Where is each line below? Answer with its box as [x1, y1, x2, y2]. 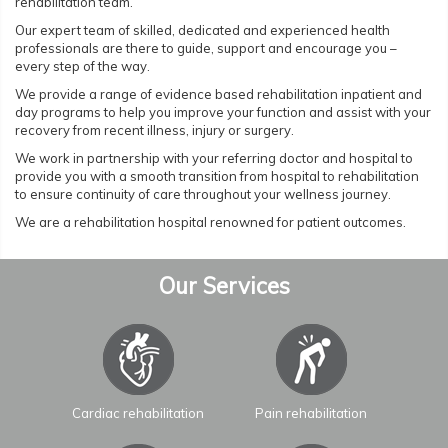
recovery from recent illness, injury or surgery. [15, 122, 294, 139]
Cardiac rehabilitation [71, 405, 204, 422]
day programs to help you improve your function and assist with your [15, 104, 431, 121]
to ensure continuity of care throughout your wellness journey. [15, 186, 391, 203]
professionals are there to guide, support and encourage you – [15, 40, 397, 57]
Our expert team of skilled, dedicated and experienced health [15, 22, 390, 39]
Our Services [158, 272, 290, 301]
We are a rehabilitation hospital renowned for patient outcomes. [15, 214, 406, 231]
